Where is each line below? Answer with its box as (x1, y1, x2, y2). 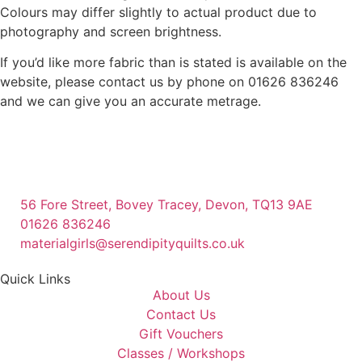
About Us (152, 287, 210, 304)
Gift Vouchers (139, 326, 223, 343)
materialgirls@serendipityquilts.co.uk (20, 235, 245, 252)
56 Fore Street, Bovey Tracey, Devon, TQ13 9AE (20, 196, 313, 213)
